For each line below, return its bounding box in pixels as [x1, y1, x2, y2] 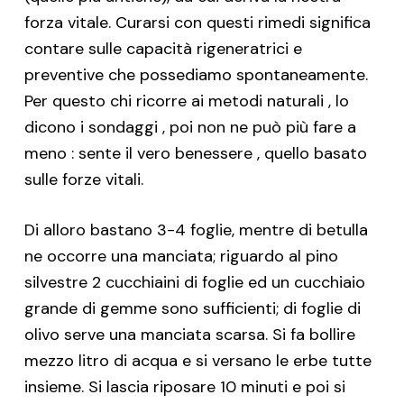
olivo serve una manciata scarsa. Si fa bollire [23, 324, 355, 345]
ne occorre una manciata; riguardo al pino [23, 245, 338, 267]
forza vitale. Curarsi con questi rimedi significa [23, 12, 371, 33]
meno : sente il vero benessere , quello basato [23, 142, 367, 164]
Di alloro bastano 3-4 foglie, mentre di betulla [23, 219, 368, 241]
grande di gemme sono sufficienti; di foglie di [23, 298, 361, 319]
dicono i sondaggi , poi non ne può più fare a [23, 116, 356, 138]
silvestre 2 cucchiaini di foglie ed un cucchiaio [23, 271, 365, 293]
